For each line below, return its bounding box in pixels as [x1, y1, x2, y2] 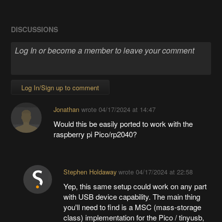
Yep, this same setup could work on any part [63, 180, 207, 191]
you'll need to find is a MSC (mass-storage [63, 201, 201, 212]
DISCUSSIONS [11, 24, 58, 35]
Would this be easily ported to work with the [53, 118, 193, 129]
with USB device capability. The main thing [63, 191, 200, 202]
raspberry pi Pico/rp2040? [53, 128, 137, 139]
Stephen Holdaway [63, 166, 116, 176]
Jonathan [53, 104, 79, 114]
